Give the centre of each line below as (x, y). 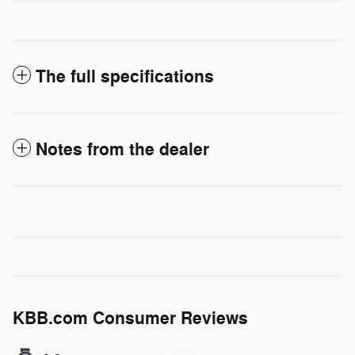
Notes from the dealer (122, 149)
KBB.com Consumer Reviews (130, 318)
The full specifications (125, 76)
